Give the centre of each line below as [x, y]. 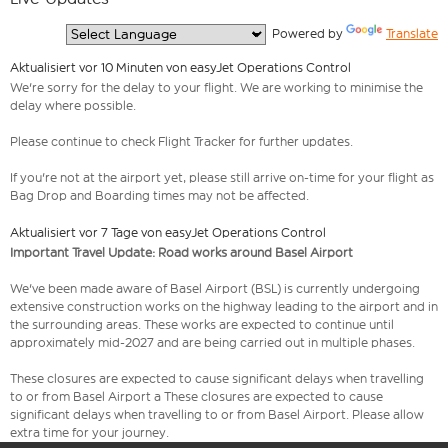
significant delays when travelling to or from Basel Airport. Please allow [217, 415]
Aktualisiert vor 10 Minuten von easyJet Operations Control [180, 68]
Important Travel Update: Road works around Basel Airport [181, 253]
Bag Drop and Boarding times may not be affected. [161, 196]
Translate [412, 33]
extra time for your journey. [89, 433]
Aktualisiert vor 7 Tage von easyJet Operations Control [168, 233]
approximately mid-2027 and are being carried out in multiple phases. [212, 343]
